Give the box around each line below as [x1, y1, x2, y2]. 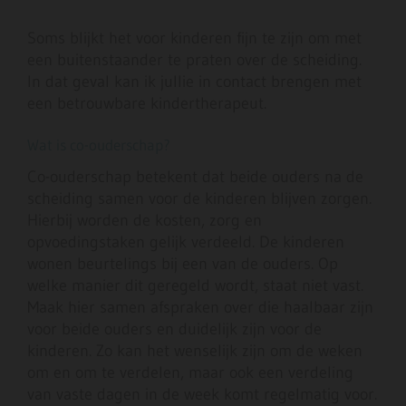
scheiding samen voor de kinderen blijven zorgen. [27, 188, 372, 209]
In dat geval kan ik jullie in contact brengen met [27, 72, 362, 92]
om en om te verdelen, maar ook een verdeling [27, 362, 353, 383]
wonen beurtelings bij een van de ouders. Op [27, 254, 338, 275]
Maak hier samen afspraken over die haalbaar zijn [27, 297, 373, 318]
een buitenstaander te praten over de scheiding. [27, 50, 362, 71]
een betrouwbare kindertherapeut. [27, 93, 266, 114]
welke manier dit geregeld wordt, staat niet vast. [27, 275, 363, 296]
